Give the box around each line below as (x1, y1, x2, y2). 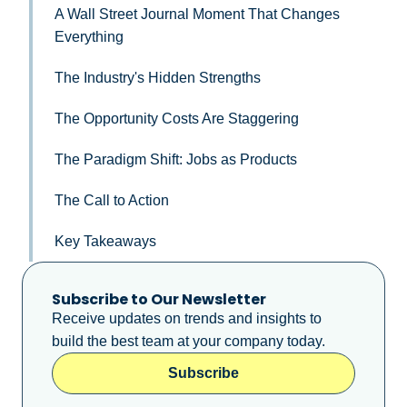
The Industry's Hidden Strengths (55, 69, 261, 85)
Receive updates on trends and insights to (52, 310, 322, 326)
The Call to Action (55, 192, 169, 208)
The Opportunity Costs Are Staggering (55, 110, 299, 126)
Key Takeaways (55, 233, 156, 249)
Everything (55, 28, 124, 45)
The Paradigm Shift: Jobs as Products (55, 151, 297, 167)
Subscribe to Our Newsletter (52, 288, 266, 310)
